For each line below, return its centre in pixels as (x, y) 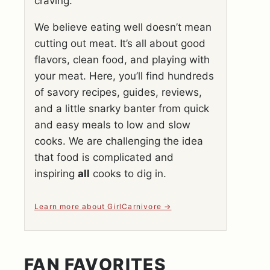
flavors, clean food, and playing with (122, 60)
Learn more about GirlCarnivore (98, 206)
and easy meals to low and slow (112, 125)
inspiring (56, 174)
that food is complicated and (104, 157)
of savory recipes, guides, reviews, (118, 92)
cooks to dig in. (128, 174)
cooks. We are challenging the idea (119, 141)
